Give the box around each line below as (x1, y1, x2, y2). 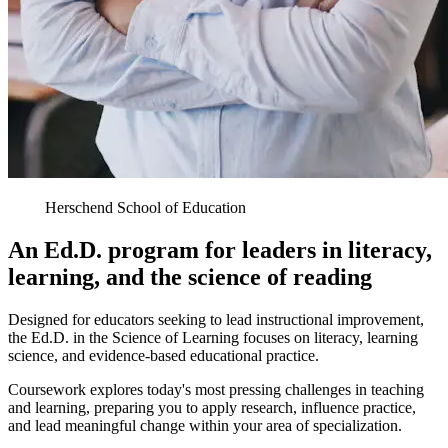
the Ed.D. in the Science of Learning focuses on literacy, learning (8, 328, 418, 346)
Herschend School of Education (45, 199, 246, 217)
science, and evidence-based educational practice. (8, 346, 319, 364)
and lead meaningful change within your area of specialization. (8, 416, 402, 434)
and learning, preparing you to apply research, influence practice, (8, 398, 416, 416)
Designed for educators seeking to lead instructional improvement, (8, 310, 424, 328)
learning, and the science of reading (8, 264, 372, 291)
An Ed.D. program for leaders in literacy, (8, 237, 432, 264)
